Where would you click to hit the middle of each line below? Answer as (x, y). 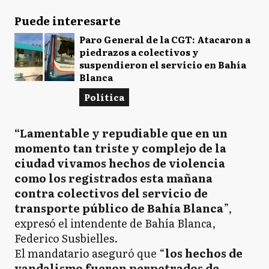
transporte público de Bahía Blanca (119, 208)
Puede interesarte (68, 21)
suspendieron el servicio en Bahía (163, 65)
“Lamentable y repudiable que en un (121, 133)
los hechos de (204, 253)
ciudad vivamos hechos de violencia (120, 163)
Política (104, 97)
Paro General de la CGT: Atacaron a (165, 39)
